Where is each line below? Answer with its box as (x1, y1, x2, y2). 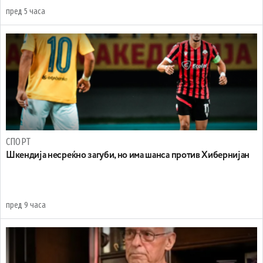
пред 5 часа (6, 6, 45, 17)
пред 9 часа (6, 200, 46, 211)
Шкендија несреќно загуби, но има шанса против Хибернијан (6, 151, 250, 161)
